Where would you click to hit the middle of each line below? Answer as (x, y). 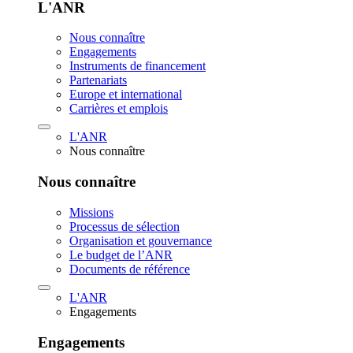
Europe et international (126, 95)
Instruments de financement (137, 66)
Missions (91, 212)
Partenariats (98, 80)
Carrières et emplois (119, 109)
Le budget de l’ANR (121, 255)
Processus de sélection (124, 226)
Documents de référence (130, 269)
